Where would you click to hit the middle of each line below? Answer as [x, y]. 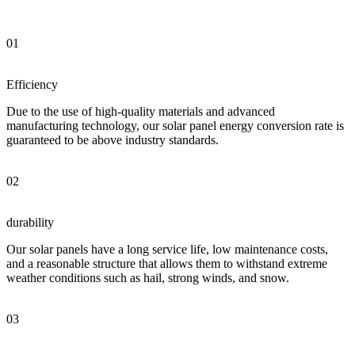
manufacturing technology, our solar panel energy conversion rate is [175, 126]
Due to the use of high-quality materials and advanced [141, 112]
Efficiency [32, 85]
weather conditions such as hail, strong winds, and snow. [148, 278]
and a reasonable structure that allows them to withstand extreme [167, 264]
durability [30, 223]
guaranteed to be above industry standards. [113, 140]
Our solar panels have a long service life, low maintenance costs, [167, 250]
